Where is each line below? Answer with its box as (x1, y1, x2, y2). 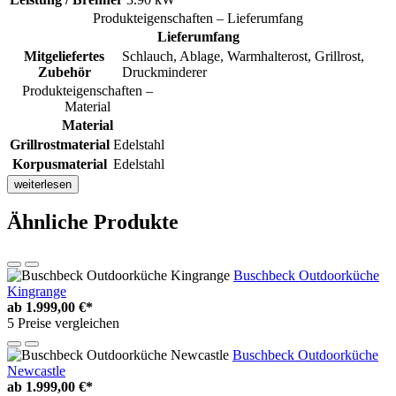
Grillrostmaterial (10, 136, 110, 152)
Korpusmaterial (12, 156, 107, 171)
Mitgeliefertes (24, 48, 104, 64)
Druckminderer (122, 64, 207, 80)
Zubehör (37, 64, 91, 80)
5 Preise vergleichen (7, 316, 119, 331)
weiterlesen (14, 177, 72, 191)
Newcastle (7, 363, 65, 379)
